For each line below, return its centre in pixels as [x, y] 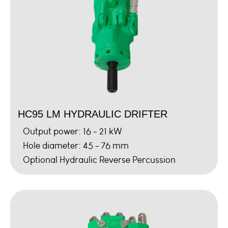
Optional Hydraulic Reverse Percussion [99, 160]
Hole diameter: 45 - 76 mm [76, 145]
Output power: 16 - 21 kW [73, 131]
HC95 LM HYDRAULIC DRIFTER [93, 114]
